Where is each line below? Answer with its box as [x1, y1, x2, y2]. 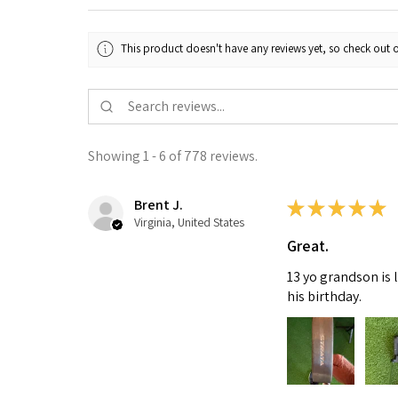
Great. [286, 235, 329, 257]
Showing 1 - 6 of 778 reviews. [88, 147, 258, 166]
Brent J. [134, 195, 183, 215]
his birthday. [286, 287, 362, 306]
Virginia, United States [134, 214, 244, 231]
